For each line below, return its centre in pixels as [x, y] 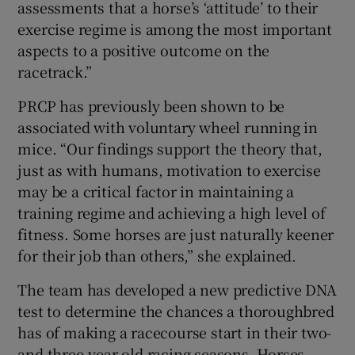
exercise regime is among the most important [175, 29]
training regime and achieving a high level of [172, 213]
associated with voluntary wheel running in [168, 127]
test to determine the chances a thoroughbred [176, 311]
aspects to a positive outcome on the [144, 50]
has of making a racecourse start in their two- [175, 332]
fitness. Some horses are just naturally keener [176, 234]
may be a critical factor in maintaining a [156, 191]
